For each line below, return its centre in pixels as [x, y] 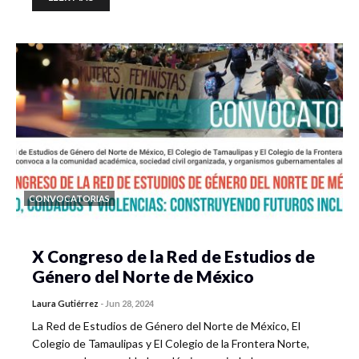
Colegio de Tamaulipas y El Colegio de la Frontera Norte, [171, 343]
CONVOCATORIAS [69, 198]
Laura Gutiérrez [65, 303]
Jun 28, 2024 [129, 303]
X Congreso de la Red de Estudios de [173, 256]
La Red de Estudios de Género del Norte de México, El [166, 326]
